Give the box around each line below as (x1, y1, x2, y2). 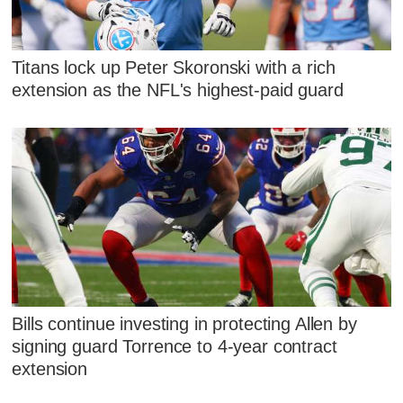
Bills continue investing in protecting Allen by (12, 313, 357, 334)
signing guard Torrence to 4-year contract (12, 336, 337, 356)
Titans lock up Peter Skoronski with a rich (12, 57, 336, 77)
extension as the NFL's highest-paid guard (12, 79, 344, 100)
